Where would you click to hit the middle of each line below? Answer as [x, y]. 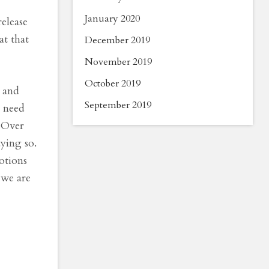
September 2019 [118, 105]
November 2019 [118, 62]
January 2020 [112, 19]
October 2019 [113, 83]
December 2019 [117, 40]
